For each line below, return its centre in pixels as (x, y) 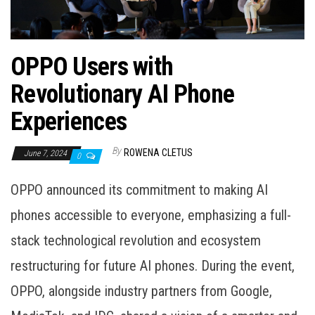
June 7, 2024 (46, 154)
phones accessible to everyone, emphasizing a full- (151, 216)
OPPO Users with (92, 67)
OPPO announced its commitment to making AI (139, 190)
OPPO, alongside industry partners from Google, (141, 291)
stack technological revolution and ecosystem (136, 241)
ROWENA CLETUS (158, 153)
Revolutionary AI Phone (123, 95)
